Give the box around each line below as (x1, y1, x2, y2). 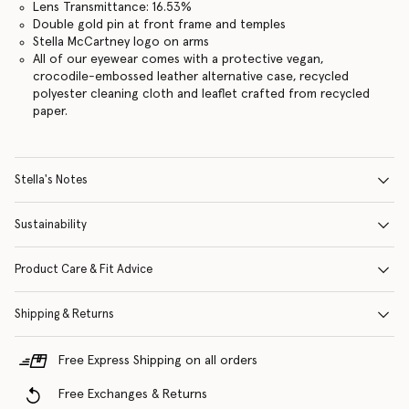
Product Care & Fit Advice (15, 264, 152, 276)
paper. (32, 105, 68, 118)
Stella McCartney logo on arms (32, 36, 209, 48)
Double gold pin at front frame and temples (32, 18, 286, 31)
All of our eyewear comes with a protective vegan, (32, 53, 323, 66)
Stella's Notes (15, 174, 88, 186)
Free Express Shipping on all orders (58, 354, 257, 367)
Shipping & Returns (15, 309, 114, 320)
